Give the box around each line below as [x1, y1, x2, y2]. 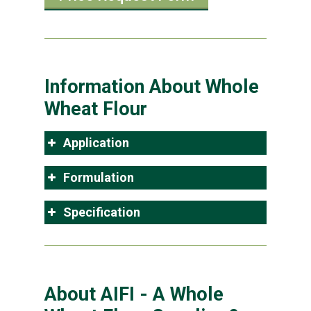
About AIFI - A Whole [44, 283, 224, 305]
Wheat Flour [44, 98, 147, 121]
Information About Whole [44, 76, 259, 99]
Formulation [63, 170, 134, 185]
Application [63, 135, 129, 151]
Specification [63, 205, 140, 220]
